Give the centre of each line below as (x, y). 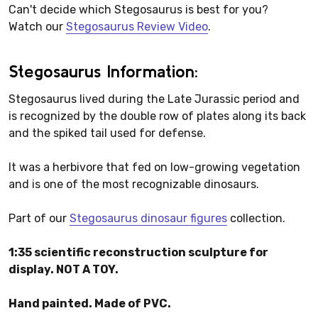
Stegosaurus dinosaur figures (148, 218)
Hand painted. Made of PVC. (90, 303)
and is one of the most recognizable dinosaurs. (134, 184)
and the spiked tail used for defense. (107, 133)
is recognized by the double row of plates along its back (157, 116)
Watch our (37, 26)
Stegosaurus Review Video (137, 26)
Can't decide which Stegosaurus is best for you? (138, 9)
